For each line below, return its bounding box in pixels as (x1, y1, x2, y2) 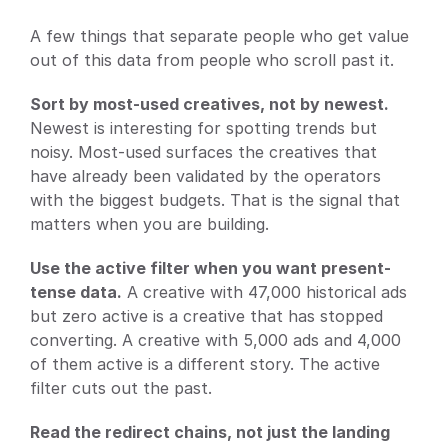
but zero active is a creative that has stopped (30, 305, 383, 326)
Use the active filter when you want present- (30, 257, 391, 278)
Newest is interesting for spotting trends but (30, 117, 377, 138)
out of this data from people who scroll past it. (30, 49, 394, 70)
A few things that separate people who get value (30, 25, 409, 46)
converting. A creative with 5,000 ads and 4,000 (30, 329, 401, 350)
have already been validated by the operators (30, 165, 381, 186)
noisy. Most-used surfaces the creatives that (30, 141, 377, 162)
